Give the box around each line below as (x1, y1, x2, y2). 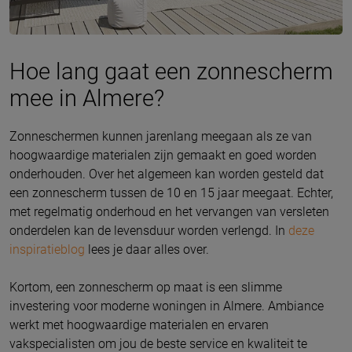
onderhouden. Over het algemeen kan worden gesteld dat (9, 166, 324, 181)
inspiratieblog (9, 241, 85, 257)
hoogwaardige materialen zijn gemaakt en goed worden (9, 147, 317, 163)
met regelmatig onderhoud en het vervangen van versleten (9, 203, 329, 219)
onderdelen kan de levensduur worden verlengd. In (9, 222, 288, 238)
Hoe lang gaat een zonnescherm (9, 57, 333, 85)
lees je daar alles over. (85, 241, 209, 257)
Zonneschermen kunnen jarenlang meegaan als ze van (9, 128, 312, 144)
